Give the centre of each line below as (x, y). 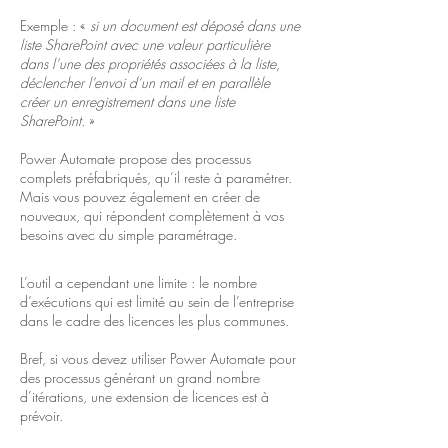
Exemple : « (53, 25)
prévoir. (41, 415)
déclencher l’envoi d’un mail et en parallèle (145, 82)
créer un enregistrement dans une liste (127, 101)
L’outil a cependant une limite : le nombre (138, 282)
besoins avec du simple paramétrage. (128, 234)
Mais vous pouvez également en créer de (140, 196)
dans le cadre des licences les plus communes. (156, 320)
